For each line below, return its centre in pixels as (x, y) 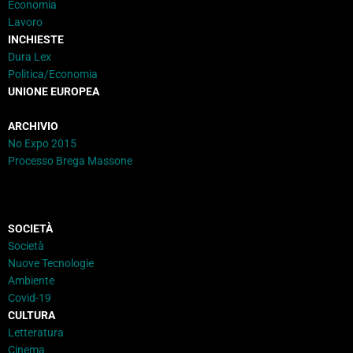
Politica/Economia (53, 74)
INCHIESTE (36, 39)
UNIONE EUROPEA (54, 91)
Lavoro (25, 22)
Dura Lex (30, 57)
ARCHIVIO (33, 126)
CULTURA (32, 315)
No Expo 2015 (42, 143)
